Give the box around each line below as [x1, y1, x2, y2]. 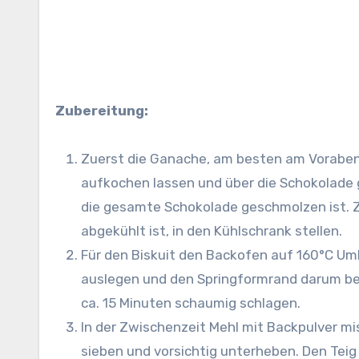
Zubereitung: [55, 103, 148, 119]
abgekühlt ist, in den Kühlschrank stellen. [81, 223, 342, 239]
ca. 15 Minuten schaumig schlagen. [81, 295, 301, 311]
